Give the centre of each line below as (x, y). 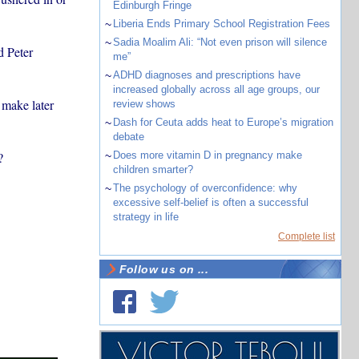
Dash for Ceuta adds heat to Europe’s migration (223, 122)
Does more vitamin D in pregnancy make (207, 155)
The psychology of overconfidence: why (205, 188)
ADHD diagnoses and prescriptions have (206, 75)
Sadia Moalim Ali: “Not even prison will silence (220, 42)
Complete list (307, 236)
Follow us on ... (164, 269)
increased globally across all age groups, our (216, 89)
